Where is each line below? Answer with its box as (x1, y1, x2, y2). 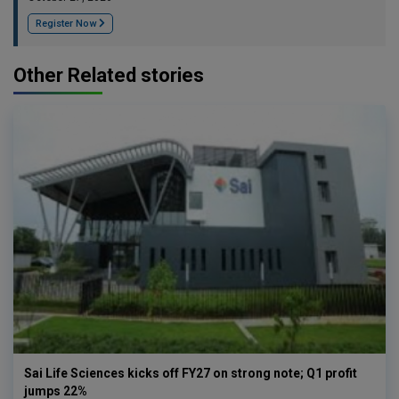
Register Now (36, 17, 99, 29)
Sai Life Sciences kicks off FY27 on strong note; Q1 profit (24, 365, 357, 380)
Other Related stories (13, 63, 204, 86)
